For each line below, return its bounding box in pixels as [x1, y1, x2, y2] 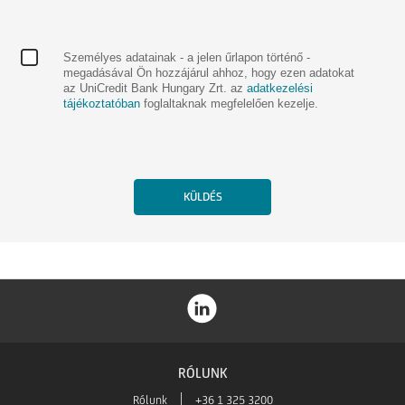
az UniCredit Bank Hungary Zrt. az [63, 80, 247, 95]
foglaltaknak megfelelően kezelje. [140, 96, 318, 110]
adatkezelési [247, 80, 313, 95]
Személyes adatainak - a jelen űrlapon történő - [63, 50, 310, 64]
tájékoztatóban [63, 96, 140, 110]
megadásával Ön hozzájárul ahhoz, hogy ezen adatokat [63, 65, 354, 80]
